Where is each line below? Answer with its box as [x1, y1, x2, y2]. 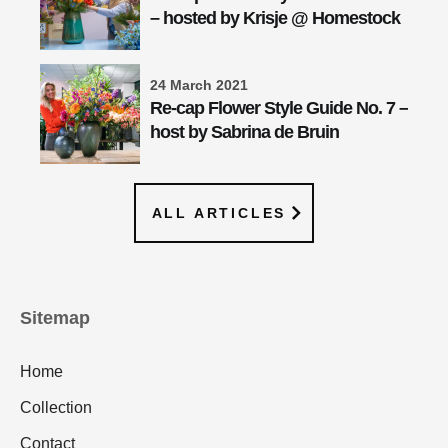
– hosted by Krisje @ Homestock [150, 7, 400, 28]
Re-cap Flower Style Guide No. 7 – [150, 97, 408, 118]
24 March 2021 [150, 76, 248, 93]
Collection [20, 398, 92, 416]
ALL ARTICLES [151, 204, 287, 221]
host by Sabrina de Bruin [150, 121, 339, 142]
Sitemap [20, 307, 90, 328]
